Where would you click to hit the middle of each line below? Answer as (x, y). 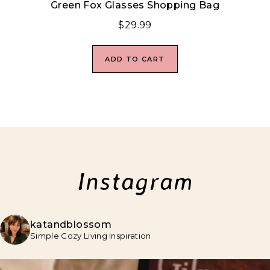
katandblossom (71, 225)
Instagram (135, 181)
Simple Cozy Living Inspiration (91, 236)
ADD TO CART (135, 59)
